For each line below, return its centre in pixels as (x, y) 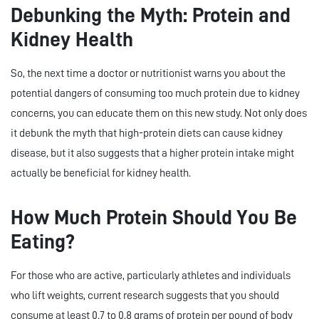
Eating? (43, 242)
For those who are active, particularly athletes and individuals (151, 276)
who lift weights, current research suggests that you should (145, 296)
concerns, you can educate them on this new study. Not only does (159, 114)
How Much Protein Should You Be (154, 218)
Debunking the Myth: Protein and (151, 16)
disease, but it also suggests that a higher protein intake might (152, 153)
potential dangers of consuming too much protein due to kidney (155, 94)
